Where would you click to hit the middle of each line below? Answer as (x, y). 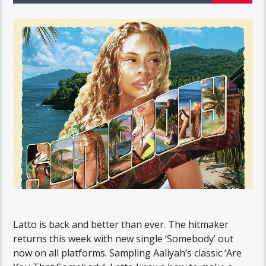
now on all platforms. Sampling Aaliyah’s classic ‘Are (128, 253)
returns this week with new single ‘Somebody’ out (123, 238)
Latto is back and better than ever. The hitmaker (121, 224)
